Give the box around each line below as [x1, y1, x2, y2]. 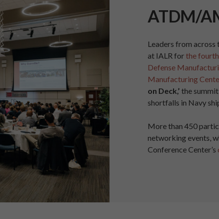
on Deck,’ [148, 86, 180, 96]
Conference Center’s [148, 145, 218, 154]
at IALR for [148, 51, 186, 61]
